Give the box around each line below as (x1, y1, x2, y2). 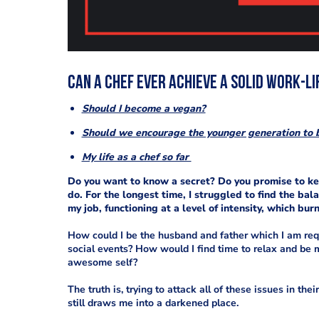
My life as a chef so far (81, 150, 192, 164)
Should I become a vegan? (81, 102, 206, 115)
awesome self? (67, 256, 137, 269)
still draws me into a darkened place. (67, 296, 239, 310)
